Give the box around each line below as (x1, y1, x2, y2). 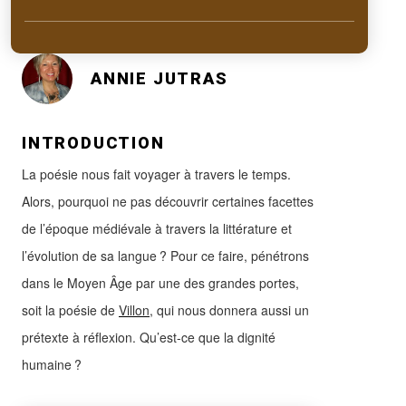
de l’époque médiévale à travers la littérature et (22, 218, 292, 237)
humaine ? (22, 354, 82, 373)
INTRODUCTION (22, 132, 165, 152)
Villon (119, 300, 150, 319)
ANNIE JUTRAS (91, 69, 228, 89)
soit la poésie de (22, 300, 119, 319)
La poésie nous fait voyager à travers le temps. (22, 164, 291, 183)
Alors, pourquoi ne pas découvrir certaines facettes (22, 191, 314, 210)
